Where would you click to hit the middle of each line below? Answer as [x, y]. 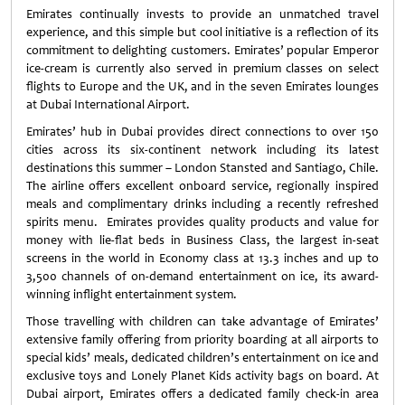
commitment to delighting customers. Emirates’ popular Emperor [202, 50]
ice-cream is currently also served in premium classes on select [202, 68]
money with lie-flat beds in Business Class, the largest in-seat [202, 240]
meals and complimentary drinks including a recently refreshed [202, 204]
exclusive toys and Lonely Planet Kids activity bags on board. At [202, 376]
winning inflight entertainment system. [132, 294]
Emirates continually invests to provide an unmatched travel [202, 14]
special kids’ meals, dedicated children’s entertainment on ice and [202, 358]
